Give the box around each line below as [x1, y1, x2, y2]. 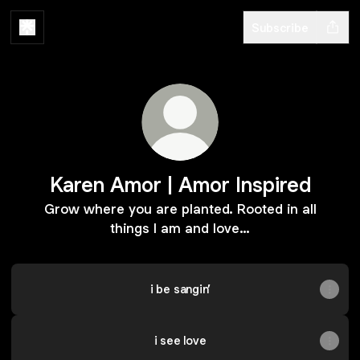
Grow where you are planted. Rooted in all [43, 200, 317, 218]
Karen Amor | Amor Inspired [49, 171, 311, 198]
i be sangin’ [149, 281, 211, 297]
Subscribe [252, 19, 309, 35]
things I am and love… [110, 219, 250, 237]
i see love [153, 333, 207, 348]
